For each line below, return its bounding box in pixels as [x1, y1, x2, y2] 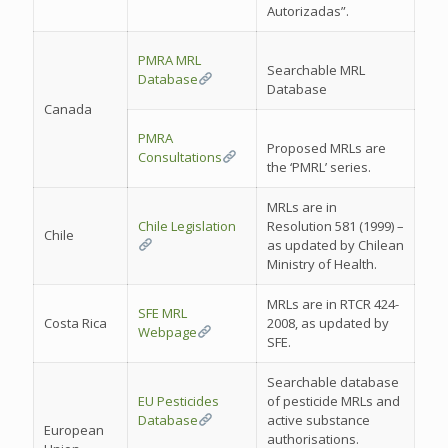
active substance [267, 411, 370, 429]
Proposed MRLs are [267, 139, 386, 157]
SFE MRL [138, 304, 187, 322]
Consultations [138, 148, 222, 166]
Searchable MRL [267, 61, 365, 79]
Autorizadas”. [267, 2, 349, 20]
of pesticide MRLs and [267, 392, 400, 410]
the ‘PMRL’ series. [267, 158, 371, 176]
